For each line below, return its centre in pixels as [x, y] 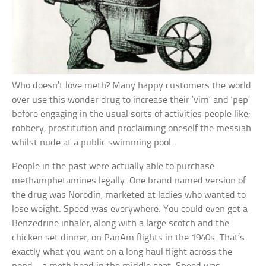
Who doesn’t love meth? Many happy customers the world [132, 85]
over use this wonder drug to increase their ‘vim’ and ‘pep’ [131, 100]
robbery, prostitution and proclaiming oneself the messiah [132, 128]
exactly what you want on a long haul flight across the [122, 252]
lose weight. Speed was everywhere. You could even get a [130, 209]
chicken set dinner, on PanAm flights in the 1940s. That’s [129, 237]
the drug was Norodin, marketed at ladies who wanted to [129, 195]
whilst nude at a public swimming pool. [93, 142]
